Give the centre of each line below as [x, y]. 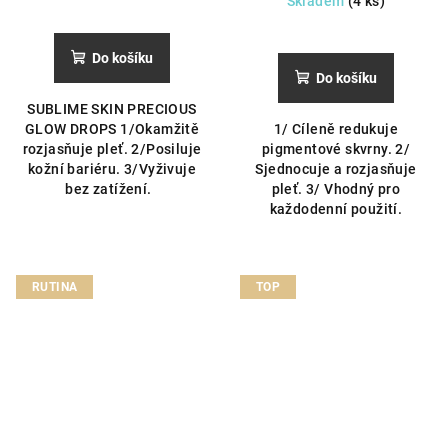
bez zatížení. [112, 188]
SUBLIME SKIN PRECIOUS [112, 108]
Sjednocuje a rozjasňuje [336, 168]
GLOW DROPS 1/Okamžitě [112, 128]
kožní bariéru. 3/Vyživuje [112, 168]
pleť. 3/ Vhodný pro [336, 188]
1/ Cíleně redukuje [336, 128]
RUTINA [55, 286]
